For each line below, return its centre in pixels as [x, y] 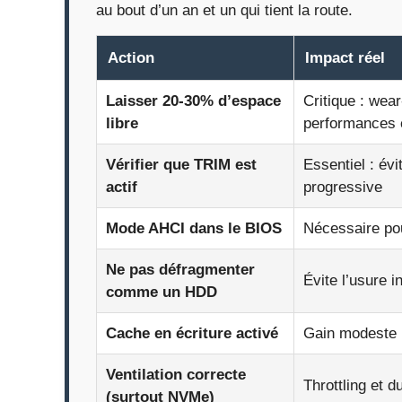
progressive [343, 188]
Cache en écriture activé [192, 334]
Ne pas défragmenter [180, 270]
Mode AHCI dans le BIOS [194, 229]
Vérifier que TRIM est [181, 165]
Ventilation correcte [176, 375]
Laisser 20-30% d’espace [193, 101]
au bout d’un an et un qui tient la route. [224, 11]
